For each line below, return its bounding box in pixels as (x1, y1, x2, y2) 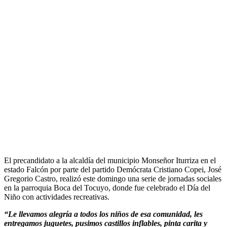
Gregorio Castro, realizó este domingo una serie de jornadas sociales (4, 174, 221, 183)
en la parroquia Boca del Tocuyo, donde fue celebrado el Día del (4, 183, 210, 192)
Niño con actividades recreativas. (4, 192, 109, 201)
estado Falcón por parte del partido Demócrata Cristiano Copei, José (4, 165, 221, 174)
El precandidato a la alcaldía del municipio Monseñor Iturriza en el (4, 156, 216, 165)
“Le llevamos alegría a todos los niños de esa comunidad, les (4, 209, 203, 218)
